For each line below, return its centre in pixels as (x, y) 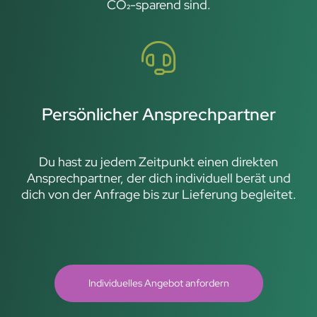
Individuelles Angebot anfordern (158, 283)
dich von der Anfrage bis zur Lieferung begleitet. (158, 194)
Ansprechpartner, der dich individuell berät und (158, 178)
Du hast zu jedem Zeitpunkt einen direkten (158, 161)
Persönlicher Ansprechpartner (158, 114)
